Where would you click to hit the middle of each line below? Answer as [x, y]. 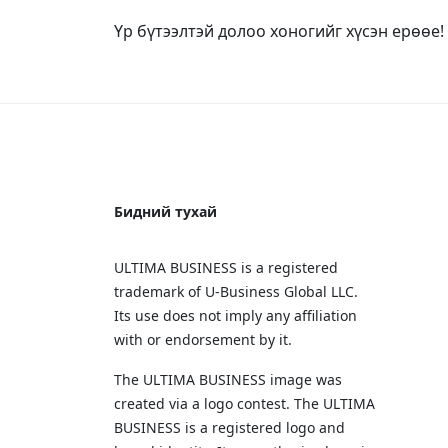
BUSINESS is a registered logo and [229, 427]
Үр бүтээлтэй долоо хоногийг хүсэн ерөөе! [279, 31]
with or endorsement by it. [203, 339]
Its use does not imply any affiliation [235, 315]
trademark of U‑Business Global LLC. [236, 291]
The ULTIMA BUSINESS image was [228, 379]
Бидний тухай [165, 211]
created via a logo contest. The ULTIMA [244, 403]
